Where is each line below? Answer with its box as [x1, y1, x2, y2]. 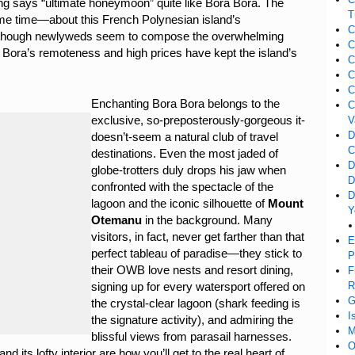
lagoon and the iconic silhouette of [91, 197, 268, 210]
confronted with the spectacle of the [91, 180, 273, 193]
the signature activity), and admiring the [91, 313, 293, 326]
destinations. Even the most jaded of [91, 147, 278, 160]
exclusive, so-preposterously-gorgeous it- [91, 113, 305, 127]
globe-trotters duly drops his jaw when [91, 163, 286, 177]
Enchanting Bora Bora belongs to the [91, 97, 280, 110]
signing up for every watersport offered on [91, 280, 305, 293]
